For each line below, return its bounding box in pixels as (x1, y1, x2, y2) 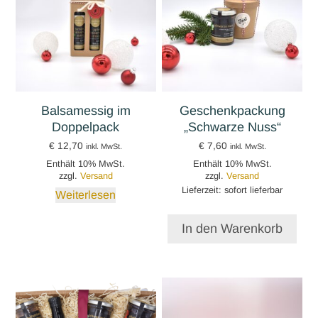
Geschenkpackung (179, 103, 285, 118)
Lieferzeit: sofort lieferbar (182, 184, 283, 195)
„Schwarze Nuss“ (183, 119, 281, 134)
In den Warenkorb (182, 221, 283, 236)
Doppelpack (52, 119, 120, 134)
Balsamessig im (40, 103, 131, 118)
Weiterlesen (55, 188, 116, 201)
